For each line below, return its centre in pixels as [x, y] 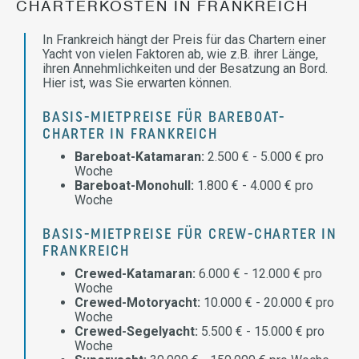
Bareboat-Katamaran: [139, 157]
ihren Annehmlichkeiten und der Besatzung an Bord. [185, 69]
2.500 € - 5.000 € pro [264, 157]
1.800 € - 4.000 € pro [254, 186]
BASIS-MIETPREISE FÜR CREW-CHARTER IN [190, 235]
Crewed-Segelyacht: [136, 331]
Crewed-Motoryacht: [137, 303]
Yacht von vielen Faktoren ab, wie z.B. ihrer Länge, [180, 54]
